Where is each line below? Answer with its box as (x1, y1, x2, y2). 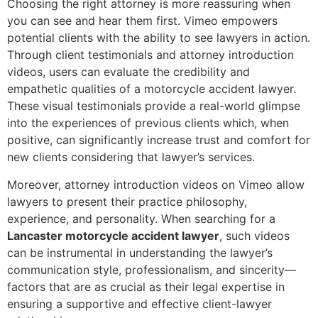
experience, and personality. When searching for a (7, 211, 275, 226)
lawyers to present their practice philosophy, (7, 194, 247, 209)
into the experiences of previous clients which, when (7, 116, 289, 131)
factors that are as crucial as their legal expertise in (7, 279, 285, 294)
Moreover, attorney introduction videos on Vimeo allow (7, 177, 305, 192)
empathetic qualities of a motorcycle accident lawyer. (7, 82, 296, 97)
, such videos (219, 228, 290, 243)
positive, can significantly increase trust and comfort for (7, 133, 310, 148)
